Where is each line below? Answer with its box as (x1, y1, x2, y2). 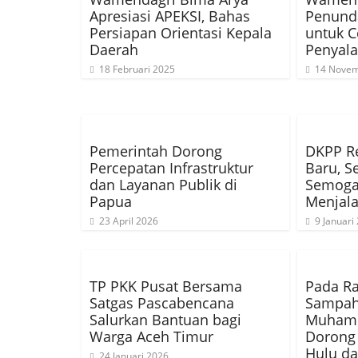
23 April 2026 (99, 214, 158, 228)
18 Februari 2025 (99, 62, 175, 76)
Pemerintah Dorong (89, 141, 222, 161)
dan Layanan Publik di (89, 175, 237, 194)
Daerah (89, 40, 138, 59)
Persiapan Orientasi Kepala (89, 23, 272, 42)
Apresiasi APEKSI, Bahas (89, 6, 250, 26)
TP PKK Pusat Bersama (89, 276, 242, 296)
